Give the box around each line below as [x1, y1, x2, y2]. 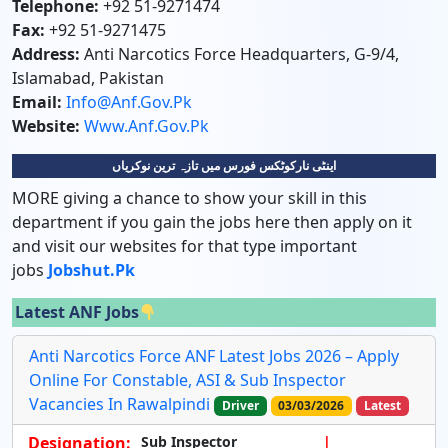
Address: [12, 43, 80, 65]
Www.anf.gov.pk [84, 115, 209, 137]
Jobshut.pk [44, 259, 135, 281]
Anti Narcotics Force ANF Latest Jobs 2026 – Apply [29, 345, 399, 367]
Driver [221, 397, 259, 414]
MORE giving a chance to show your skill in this [12, 187, 367, 209]
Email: [12, 91, 62, 113]
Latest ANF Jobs [15, 301, 139, 323]
